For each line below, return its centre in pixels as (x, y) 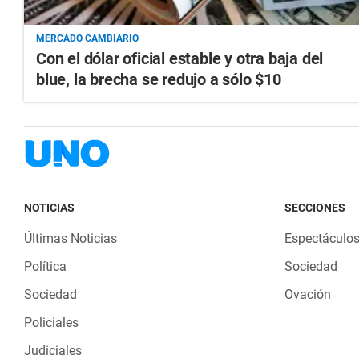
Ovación (307, 295)
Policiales (51, 323)
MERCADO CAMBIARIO (87, 39)
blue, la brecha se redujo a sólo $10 (159, 80)
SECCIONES (315, 208)
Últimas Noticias (71, 239)
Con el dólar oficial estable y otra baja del (180, 59)
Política (45, 267)
